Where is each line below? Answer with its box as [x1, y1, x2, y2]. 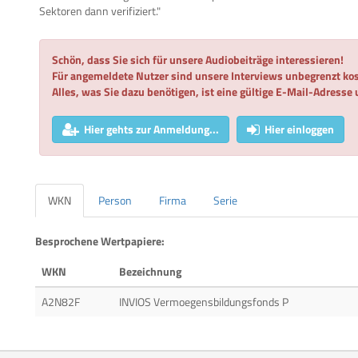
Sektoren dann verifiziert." [39, 2, 161, 20]
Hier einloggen [265, 121, 334, 138]
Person [98, 192, 132, 209]
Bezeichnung [119, 263, 181, 280]
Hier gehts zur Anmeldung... [84, 121, 219, 138]
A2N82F [42, 293, 80, 311]
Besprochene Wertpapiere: [35, 233, 165, 250]
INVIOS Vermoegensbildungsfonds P [119, 293, 288, 311]
